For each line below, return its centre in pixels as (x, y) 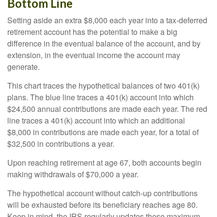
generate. (23, 67)
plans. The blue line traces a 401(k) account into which (101, 97)
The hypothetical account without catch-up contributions (102, 193)
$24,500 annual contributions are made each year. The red (107, 109)
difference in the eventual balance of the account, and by (104, 43)
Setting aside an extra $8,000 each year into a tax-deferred (107, 20)
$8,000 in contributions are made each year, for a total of (103, 132)
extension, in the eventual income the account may (94, 55)
